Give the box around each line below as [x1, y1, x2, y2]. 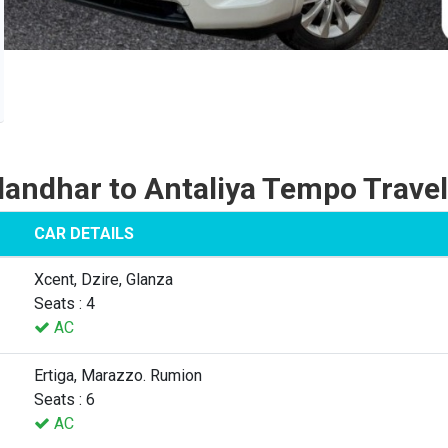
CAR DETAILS [34, 223, 134, 243]
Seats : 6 [34, 389, 95, 409]
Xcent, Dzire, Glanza [34, 269, 173, 289]
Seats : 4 [34, 293, 95, 313]
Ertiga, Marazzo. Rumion [34, 365, 202, 385]
